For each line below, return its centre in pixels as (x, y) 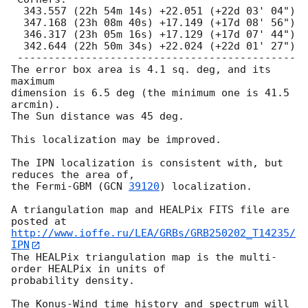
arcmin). (36, 105)
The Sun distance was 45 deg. (98, 117)
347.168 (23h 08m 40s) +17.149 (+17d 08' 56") (17, 23)
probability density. (73, 280)
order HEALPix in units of (88, 268)
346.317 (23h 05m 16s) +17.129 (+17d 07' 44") (17, 35)
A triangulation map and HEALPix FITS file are (150, 210)
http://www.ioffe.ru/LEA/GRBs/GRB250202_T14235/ (153, 233)
